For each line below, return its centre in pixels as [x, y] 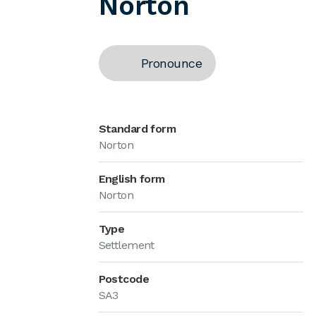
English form [132, 179]
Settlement [126, 245]
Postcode [124, 279]
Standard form [137, 129]
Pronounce [171, 63]
